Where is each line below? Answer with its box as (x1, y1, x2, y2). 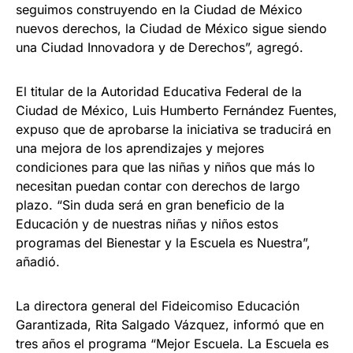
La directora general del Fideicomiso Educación (16, 298, 299, 314)
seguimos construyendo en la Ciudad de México (16, 2, 303, 18)
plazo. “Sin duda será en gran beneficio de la (16, 197, 284, 214)
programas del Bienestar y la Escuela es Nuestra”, (16, 235, 310, 251)
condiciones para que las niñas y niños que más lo (16, 159, 315, 176)
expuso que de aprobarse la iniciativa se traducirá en (16, 121, 331, 138)
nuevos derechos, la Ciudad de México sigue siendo (16, 20, 327, 37)
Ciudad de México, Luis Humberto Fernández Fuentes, (16, 102, 337, 119)
